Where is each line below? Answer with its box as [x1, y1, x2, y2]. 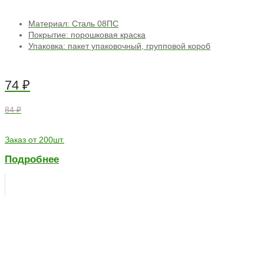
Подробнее [5, 154, 59, 166]
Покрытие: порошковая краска [28, 30, 146, 40]
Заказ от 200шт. [5, 134, 64, 144]
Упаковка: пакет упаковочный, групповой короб [28, 41, 210, 51]
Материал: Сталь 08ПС [28, 19, 118, 29]
